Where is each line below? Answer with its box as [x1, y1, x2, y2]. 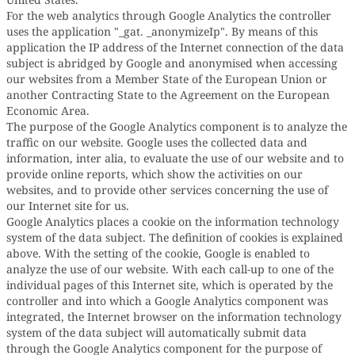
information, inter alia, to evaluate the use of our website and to [6, 151, 344, 166]
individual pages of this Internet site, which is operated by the [6, 277, 333, 292]
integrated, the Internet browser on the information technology [6, 309, 342, 324]
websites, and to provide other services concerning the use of [6, 182, 328, 197]
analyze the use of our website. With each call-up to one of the [6, 261, 334, 277]
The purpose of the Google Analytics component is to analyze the [6, 119, 347, 134]
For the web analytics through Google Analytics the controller [6, 8, 331, 23]
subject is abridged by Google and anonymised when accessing [6, 55, 338, 71]
